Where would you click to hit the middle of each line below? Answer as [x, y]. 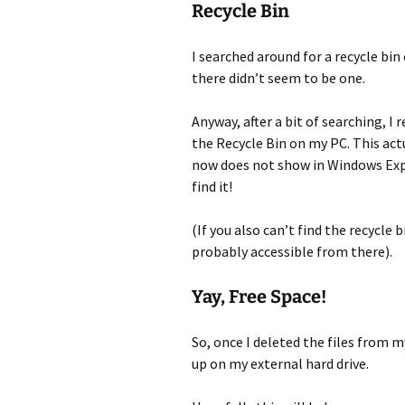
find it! [212, 186]
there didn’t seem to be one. [278, 78]
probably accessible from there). [292, 251]
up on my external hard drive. [280, 363]
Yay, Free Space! [259, 297]
